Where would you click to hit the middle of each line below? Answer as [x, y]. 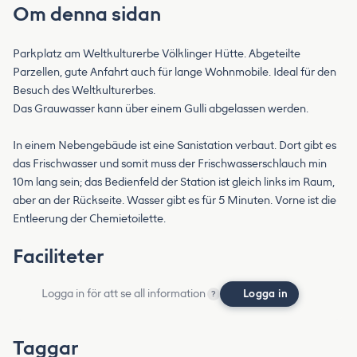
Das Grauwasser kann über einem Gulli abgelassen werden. [161, 108]
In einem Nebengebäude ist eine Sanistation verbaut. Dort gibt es [175, 145]
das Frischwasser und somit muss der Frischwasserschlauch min [170, 163]
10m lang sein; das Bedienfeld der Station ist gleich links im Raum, [174, 182]
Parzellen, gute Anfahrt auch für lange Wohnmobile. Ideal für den [175, 72]
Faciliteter [58, 256]
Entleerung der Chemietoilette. [89, 218]
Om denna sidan [87, 14]
